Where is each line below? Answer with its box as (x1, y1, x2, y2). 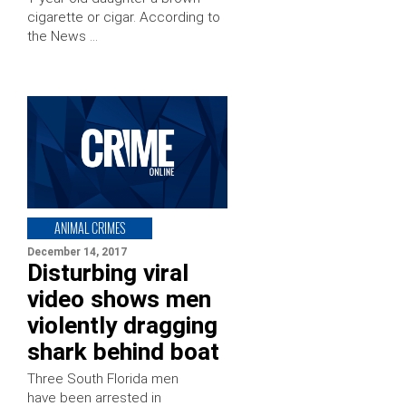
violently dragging (27, 311, 217, 339)
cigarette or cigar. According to (27, 8, 220, 25)
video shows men (27, 285, 211, 313)
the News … (27, 27, 98, 44)
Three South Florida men (27, 370, 179, 387)
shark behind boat (27, 337, 219, 365)
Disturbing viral (27, 258, 188, 286)
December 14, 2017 (27, 245, 127, 258)
